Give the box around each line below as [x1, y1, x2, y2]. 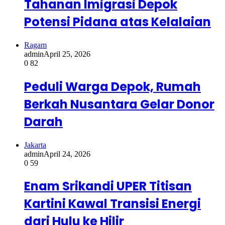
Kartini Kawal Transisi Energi [24, 195, 201, 212]
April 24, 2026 [44, 149, 90, 158]
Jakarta [24, 140, 46, 149]
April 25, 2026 [44, 49, 90, 58]
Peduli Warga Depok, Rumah [24, 78, 201, 95]
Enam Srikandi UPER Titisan [24, 178, 192, 195]
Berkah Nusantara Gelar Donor [24, 95, 214, 113]
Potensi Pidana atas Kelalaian [24, 13, 211, 30]
